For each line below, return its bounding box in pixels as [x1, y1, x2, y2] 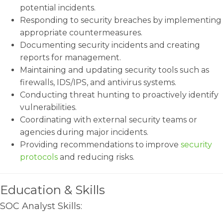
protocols [20, 152, 58, 162]
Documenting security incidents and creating [20, 40, 200, 50]
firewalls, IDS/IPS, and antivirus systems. [20, 78, 176, 87]
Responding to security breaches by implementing [20, 15, 222, 25]
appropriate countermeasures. [20, 28, 142, 37]
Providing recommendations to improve [20, 140, 181, 149]
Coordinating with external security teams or [20, 115, 197, 124]
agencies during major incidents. [20, 127, 148, 137]
